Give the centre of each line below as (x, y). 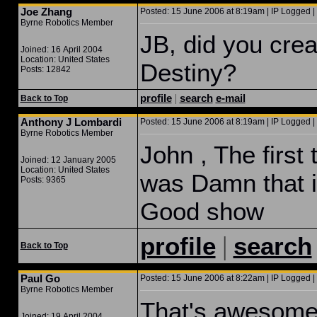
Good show (202, 211)
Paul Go (40, 278)
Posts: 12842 (45, 69)
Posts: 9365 (43, 180)
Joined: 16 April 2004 (61, 50)
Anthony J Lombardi (71, 122)
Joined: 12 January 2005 (68, 160)
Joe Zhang (46, 12)
